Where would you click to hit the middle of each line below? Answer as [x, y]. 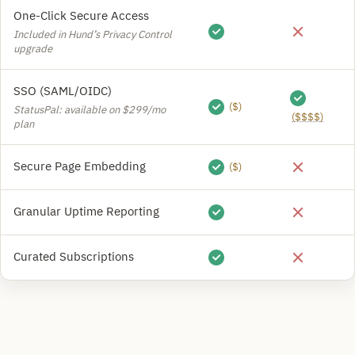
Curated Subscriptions [74, 256]
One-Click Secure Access [81, 15]
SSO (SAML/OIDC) [63, 91]
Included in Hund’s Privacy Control [93, 34]
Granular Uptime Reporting [86, 211]
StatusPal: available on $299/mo [90, 110]
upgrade [33, 49]
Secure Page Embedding [80, 166]
